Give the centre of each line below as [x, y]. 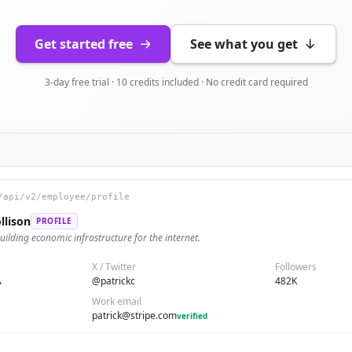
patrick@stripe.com [134, 315]
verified [192, 315]
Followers [296, 267]
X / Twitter [114, 267]
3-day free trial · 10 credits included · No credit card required [176, 82]
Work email [116, 301]
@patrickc [113, 281]
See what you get [244, 44]
